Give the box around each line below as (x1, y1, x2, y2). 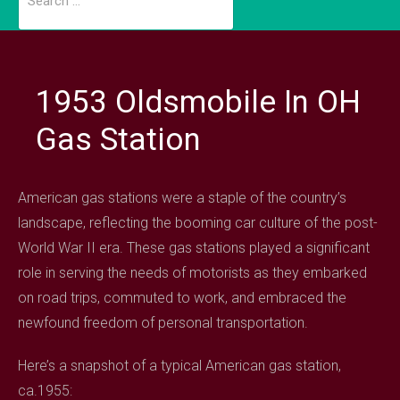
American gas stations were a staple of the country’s (18, 189, 346, 206)
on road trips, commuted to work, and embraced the (18, 289, 346, 306)
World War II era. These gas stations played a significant (18, 239, 370, 256)
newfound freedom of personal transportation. (18, 314, 308, 331)
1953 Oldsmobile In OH (36, 84, 362, 121)
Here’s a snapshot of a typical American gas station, (18, 357, 341, 374)
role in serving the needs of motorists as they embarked (18, 264, 367, 281)
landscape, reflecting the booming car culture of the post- (18, 214, 378, 231)
